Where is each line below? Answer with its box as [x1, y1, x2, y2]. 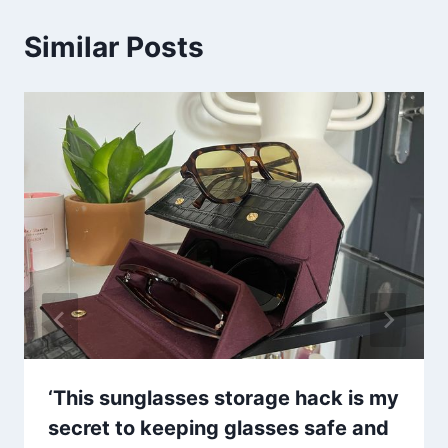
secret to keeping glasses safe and [48, 415, 389, 440]
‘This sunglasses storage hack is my [48, 385, 399, 410]
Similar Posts [24, 29, 204, 64]
